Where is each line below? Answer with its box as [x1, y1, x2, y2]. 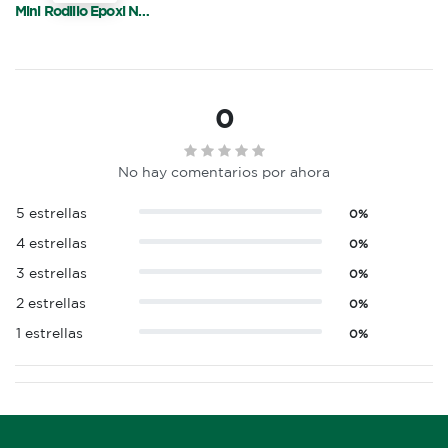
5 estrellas [16, 205, 87, 222]
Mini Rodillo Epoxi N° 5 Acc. [138, 2, 151, 20]
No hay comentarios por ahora [118, 164, 330, 181]
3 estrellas [16, 265, 87, 282]
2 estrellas [16, 295, 86, 312]
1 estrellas [16, 325, 83, 342]
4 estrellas [16, 235, 87, 252]
